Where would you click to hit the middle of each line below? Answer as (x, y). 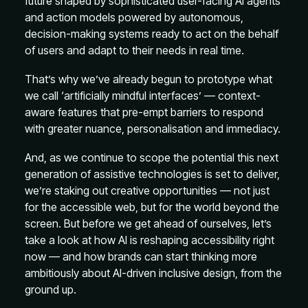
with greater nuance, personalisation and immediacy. (153, 129)
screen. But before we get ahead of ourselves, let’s (148, 223)
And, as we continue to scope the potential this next (152, 157)
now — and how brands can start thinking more (141, 256)
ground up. (51, 289)
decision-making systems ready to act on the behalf (152, 34)
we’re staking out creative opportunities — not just (147, 190)
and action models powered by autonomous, (134, 17)
